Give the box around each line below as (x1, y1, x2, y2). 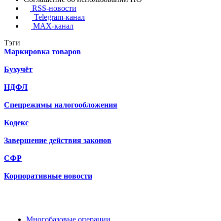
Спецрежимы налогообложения (4, 101, 117, 110)
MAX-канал (31, 22, 74, 31)
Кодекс (4, 118, 29, 127)
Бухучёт (4, 65, 33, 74)
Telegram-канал (32, 13, 85, 22)
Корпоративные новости (4, 172, 92, 181)
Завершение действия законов (4, 136, 111, 145)
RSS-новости (30, 4, 76, 13)
